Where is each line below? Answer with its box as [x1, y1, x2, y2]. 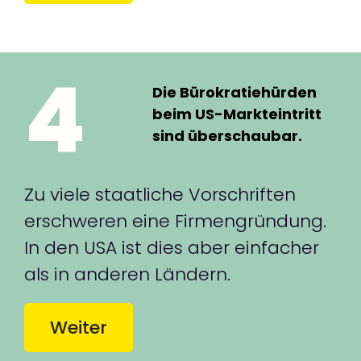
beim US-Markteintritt [152, 103, 322, 124]
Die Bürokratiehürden [152, 81, 317, 102]
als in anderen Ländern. [24, 261, 230, 287]
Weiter [50, 315, 107, 341]
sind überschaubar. [152, 125, 302, 146]
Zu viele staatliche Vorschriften [24, 181, 296, 207]
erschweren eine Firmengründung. [24, 208, 326, 234]
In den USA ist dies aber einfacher [24, 234, 319, 260]
